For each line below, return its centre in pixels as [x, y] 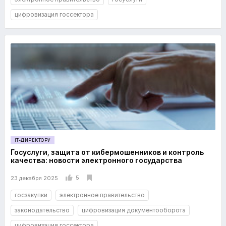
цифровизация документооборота [134, 210]
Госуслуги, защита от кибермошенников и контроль [107, 152]
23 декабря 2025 [34, 178]
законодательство [42, 210]
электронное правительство [102, 195]
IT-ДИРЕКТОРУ [33, 140]
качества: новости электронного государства [96, 160]
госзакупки [31, 195]
